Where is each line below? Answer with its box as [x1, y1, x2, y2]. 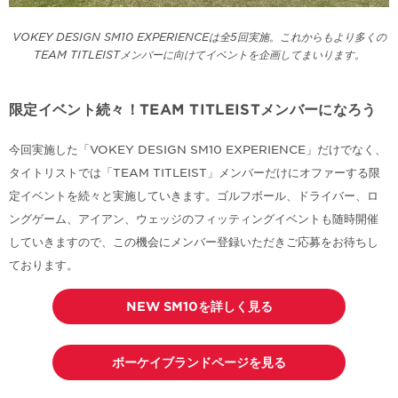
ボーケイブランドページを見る [112, 355, 286, 370]
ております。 [9, 259, 78, 273]
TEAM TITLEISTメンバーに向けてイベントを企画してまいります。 [33, 48, 365, 62]
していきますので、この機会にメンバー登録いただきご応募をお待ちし [9, 235, 378, 250]
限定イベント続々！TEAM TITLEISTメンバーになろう [9, 101, 377, 119]
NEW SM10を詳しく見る [125, 299, 273, 314]
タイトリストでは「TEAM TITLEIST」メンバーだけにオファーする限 [9, 166, 380, 180]
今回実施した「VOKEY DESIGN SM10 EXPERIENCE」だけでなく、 [9, 143, 386, 157]
